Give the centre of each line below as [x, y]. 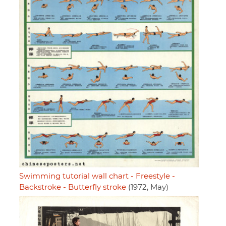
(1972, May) [147, 188]
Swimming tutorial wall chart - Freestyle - [97, 177]
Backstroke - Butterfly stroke [73, 188]
